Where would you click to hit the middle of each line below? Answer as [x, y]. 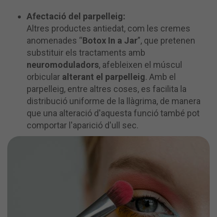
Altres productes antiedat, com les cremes [108, 28]
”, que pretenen [166, 40]
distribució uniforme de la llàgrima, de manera [114, 101]
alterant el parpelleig [104, 77]
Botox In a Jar [110, 40]
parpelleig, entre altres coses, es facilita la [107, 89]
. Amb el [161, 77]
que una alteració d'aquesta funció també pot [113, 113]
